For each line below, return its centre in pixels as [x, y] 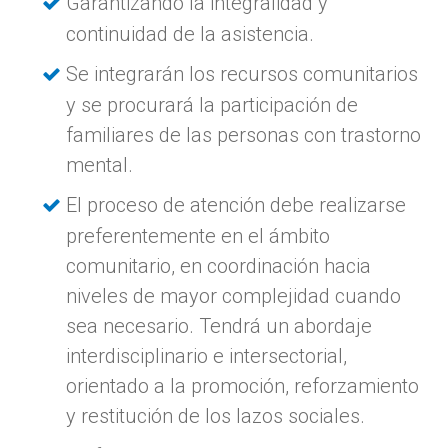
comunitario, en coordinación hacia [219, 265]
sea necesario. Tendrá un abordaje [219, 325]
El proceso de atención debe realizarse [236, 204]
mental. [100, 164]
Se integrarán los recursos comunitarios [242, 73]
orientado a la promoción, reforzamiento [243, 385]
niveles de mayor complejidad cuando [234, 295]
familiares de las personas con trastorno [244, 134]
